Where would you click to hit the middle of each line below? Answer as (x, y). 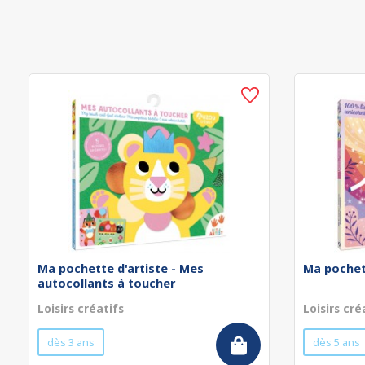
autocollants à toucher (106, 283)
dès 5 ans (336, 342)
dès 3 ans (71, 342)
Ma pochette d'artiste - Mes (121, 268)
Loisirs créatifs (81, 308)
